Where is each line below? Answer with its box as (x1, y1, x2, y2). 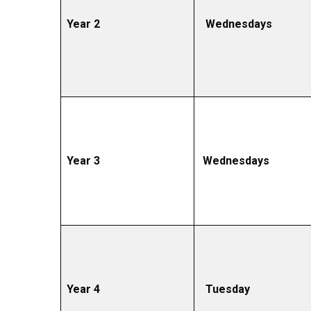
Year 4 (67, 283, 100, 296)
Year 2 (67, 17, 100, 31)
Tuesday (205, 283, 250, 296)
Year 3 (67, 154, 100, 167)
